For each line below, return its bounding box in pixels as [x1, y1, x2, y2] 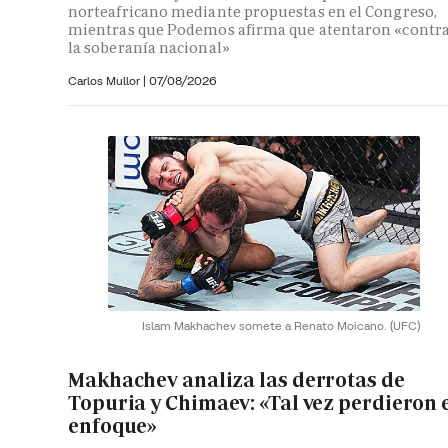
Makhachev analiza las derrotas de [68, 366, 405, 393]
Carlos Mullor [68, 72, 143, 88]
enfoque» [68, 412, 158, 439]
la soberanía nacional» [68, 37, 230, 57]
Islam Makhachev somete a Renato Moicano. [142, 318, 390, 334]
